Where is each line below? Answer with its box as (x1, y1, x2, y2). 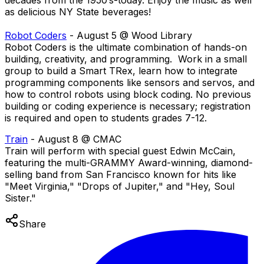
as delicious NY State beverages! (5, 6, 151, 18)
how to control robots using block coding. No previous (5, 88, 251, 100)
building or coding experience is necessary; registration (5, 100, 250, 112)
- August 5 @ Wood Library (67, 29, 192, 41)
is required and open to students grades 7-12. (5, 112, 207, 124)
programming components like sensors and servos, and (5, 77, 255, 88)
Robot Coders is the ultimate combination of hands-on (5, 41, 247, 53)
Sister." (5, 192, 36, 204)
